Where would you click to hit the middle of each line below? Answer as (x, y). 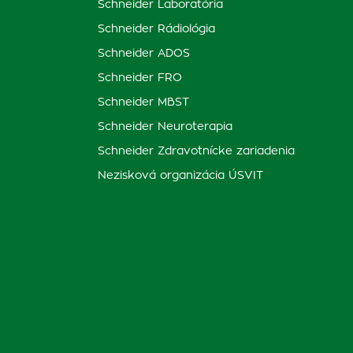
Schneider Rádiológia (156, 29)
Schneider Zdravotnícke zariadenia (196, 151)
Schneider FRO (140, 78)
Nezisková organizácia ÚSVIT (180, 176)
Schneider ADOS (144, 54)
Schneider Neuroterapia (165, 127)
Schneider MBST (143, 102)
